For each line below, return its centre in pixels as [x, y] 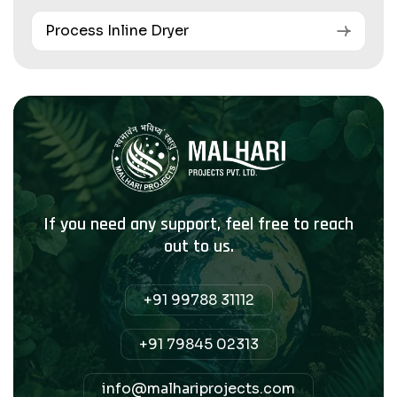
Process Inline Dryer [117, 31]
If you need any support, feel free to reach [198, 225]
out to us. [198, 247]
